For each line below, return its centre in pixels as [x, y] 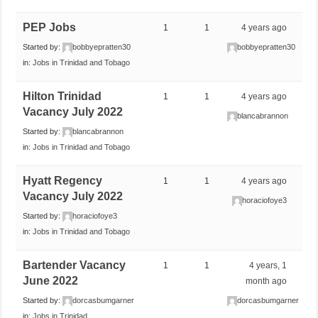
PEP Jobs [50, 27]
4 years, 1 [268, 265]
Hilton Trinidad [62, 96]
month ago [267, 281]
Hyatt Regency [63, 180]
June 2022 [51, 280]
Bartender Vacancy [75, 265]
